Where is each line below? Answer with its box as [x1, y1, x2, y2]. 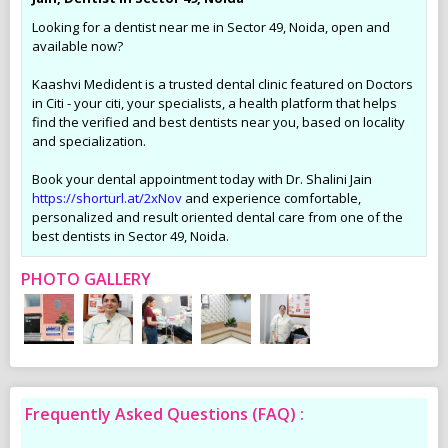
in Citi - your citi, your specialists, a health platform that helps [32, 93, 397, 112]
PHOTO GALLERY [21, 267, 151, 290]
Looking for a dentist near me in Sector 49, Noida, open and [32, 17, 390, 36]
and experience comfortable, [182, 188, 361, 207]
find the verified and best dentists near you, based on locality [32, 112, 405, 131]
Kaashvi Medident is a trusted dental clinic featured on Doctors [32, 74, 413, 93]
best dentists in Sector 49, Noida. [32, 226, 229, 245]
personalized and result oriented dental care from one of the [32, 207, 403, 226]
